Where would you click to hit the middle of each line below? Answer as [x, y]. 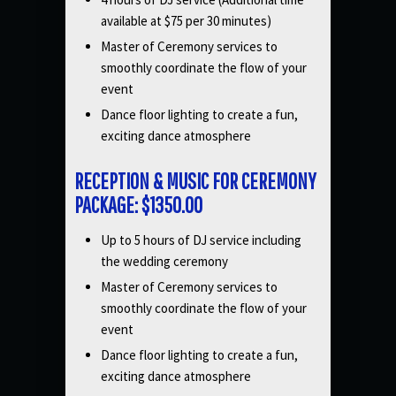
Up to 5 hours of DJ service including [201, 240]
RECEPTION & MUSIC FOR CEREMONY [195, 181]
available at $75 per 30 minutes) [186, 21]
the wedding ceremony [164, 261]
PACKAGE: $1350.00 [138, 205]
